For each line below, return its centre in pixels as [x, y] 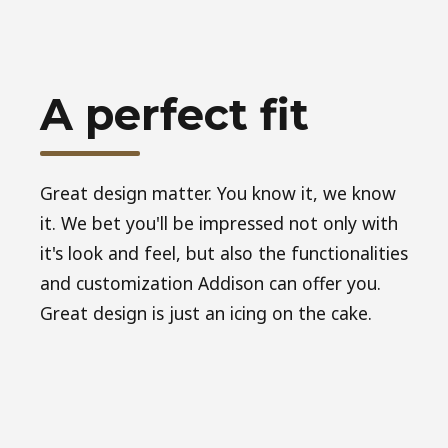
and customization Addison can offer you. [210, 282]
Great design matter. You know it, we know [218, 192]
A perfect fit [174, 115]
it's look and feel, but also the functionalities [224, 252]
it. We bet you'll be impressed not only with [219, 222]
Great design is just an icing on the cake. [206, 312]
